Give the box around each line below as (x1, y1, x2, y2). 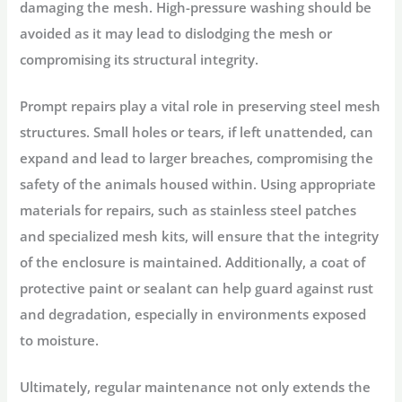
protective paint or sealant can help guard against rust (20, 278, 374, 297)
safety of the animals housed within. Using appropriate (20, 174, 377, 193)
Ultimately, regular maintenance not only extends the (20, 378, 371, 397)
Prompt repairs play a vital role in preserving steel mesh (20, 96, 381, 115)
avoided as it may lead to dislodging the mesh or (20, 23, 333, 42)
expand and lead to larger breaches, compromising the (20, 148, 374, 167)
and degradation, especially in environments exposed (20, 304, 367, 323)
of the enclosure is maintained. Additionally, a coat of (20, 252, 366, 271)
